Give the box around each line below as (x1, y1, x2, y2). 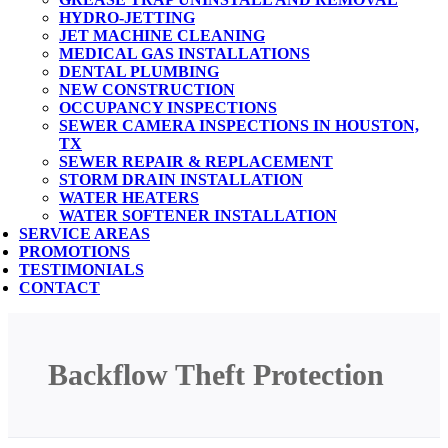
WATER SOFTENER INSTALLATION (59, 207, 337, 224)
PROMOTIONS (19, 243, 130, 260)
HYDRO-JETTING (59, 9, 195, 26)
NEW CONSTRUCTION (59, 81, 235, 98)
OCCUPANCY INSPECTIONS (59, 99, 277, 116)
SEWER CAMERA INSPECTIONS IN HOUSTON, (59, 117, 419, 134)
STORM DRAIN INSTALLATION (59, 171, 303, 188)
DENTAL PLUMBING (59, 63, 219, 80)
